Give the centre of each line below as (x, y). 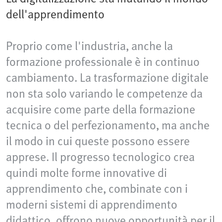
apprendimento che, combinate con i (97, 188)
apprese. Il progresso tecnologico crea (100, 157)
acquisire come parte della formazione (101, 109)
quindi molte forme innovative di (86, 172)
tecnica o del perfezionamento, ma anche (108, 125)
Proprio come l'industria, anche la (89, 46)
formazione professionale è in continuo (103, 61)
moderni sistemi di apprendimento (92, 204)
